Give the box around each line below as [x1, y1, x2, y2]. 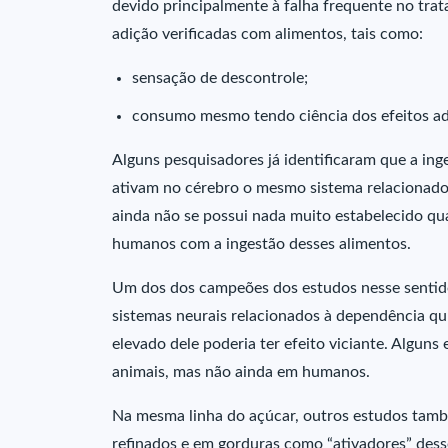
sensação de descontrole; [132, 70, 308, 87]
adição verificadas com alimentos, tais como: [112, 26, 423, 43]
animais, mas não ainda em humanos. [112, 364, 370, 381]
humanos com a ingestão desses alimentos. [112, 236, 411, 253]
